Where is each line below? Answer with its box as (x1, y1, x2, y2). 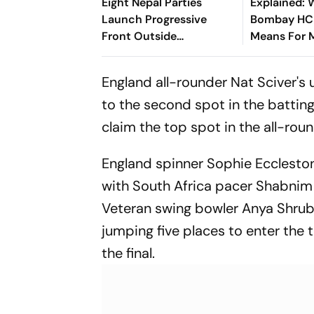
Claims (250, 62, 287, 77)
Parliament (102, 46, 161, 60)
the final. (102, 244, 156, 262)
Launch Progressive (102, 12, 207, 27)
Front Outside (102, 29, 177, 43)
